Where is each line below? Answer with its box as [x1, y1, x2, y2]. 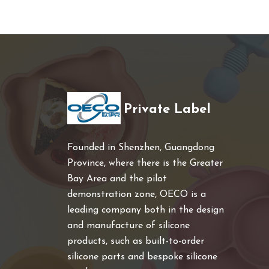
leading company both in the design [67, 205, 224, 215]
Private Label [124, 103, 211, 117]
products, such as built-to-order [67, 236, 204, 246]
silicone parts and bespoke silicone [67, 252, 217, 262]
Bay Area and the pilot [67, 174, 167, 184]
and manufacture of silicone [67, 220, 190, 231]
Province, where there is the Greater [67, 158, 223, 168]
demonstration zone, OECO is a [67, 189, 206, 199]
